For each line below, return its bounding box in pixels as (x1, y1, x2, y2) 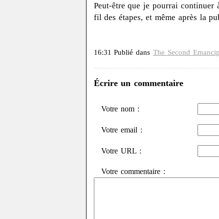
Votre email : (101, 125, 142, 134)
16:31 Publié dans (93, 48, 153, 56)
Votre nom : (101, 104, 139, 113)
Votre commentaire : (101, 167, 165, 176)
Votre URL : (101, 146, 141, 155)
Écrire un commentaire (93, 78, 184, 88)
